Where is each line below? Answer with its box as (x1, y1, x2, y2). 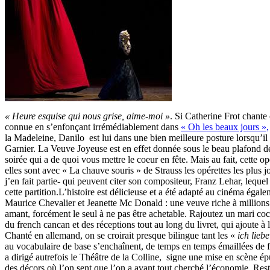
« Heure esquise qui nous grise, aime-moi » (5, 110, 170, 121)
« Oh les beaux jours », (181, 121, 269, 132)
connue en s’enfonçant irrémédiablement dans (5, 121, 181, 132)
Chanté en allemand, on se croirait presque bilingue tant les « (5, 230, 237, 240)
